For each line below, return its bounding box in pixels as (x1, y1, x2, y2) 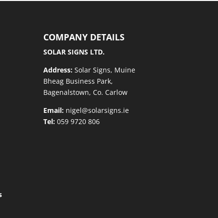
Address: (43, 65, 73, 74)
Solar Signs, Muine (73, 65, 136, 74)
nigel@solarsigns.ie (64, 105, 129, 115)
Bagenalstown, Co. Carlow (43, 87, 128, 97)
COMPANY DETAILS (43, 31, 125, 43)
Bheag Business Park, (43, 76, 113, 86)
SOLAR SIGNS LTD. (43, 47, 105, 56)
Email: (43, 105, 64, 115)
